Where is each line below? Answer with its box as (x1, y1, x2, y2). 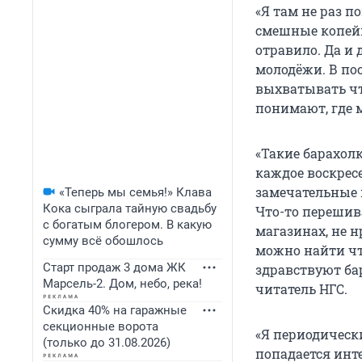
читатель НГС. (255, 280, 347, 298)
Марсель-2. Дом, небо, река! (43, 276, 202, 291)
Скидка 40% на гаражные (43, 303, 187, 318)
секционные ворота (43, 319, 158, 334)
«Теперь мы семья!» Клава (59, 185, 212, 200)
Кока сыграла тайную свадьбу (43, 201, 217, 216)
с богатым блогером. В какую (43, 217, 212, 232)
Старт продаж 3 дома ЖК (43, 260, 186, 275)
